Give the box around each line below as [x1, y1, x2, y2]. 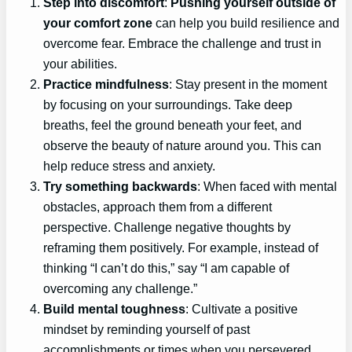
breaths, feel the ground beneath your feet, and [43, 117, 302, 132]
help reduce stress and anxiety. [43, 158, 216, 173]
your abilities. [43, 56, 118, 71]
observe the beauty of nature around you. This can [43, 137, 322, 152]
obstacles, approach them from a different [43, 199, 273, 214]
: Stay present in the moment [169, 76, 328, 91]
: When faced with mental [197, 178, 338, 193]
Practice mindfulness [43, 76, 170, 91]
